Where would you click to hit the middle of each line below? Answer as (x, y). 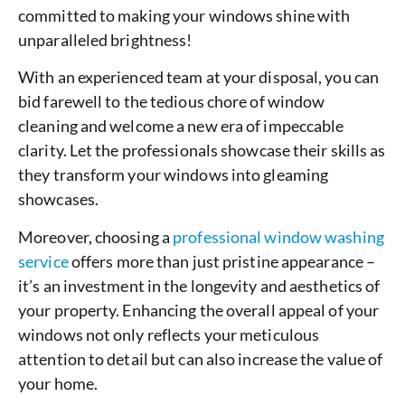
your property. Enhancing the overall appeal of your (199, 310)
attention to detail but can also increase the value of (201, 358)
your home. (58, 383)
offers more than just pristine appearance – (222, 261)
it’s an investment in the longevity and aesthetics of (199, 285)
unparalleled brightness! (105, 39)
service (43, 261)
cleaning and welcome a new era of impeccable (181, 126)
